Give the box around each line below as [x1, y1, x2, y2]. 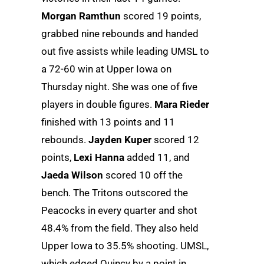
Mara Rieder [154, 98, 209, 111]
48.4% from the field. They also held [41, 222, 199, 235]
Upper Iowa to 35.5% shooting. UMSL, [41, 240, 209, 252]
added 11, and [124, 151, 190, 164]
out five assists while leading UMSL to [41, 45, 209, 58]
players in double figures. [41, 98, 154, 111]
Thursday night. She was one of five [41, 81, 197, 93]
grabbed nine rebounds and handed [41, 28, 199, 40]
